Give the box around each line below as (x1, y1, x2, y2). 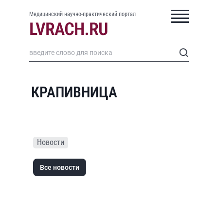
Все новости (40, 163, 79, 171)
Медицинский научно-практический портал (29, 11, 136, 18)
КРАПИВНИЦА (31, 84, 117, 101)
